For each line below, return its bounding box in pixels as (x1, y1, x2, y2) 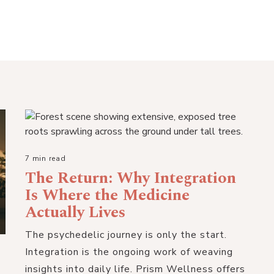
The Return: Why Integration (25, 165, 237, 190)
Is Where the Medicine (25, 182, 190, 207)
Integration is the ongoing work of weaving (25, 245, 234, 259)
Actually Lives (25, 199, 126, 224)
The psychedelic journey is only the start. (25, 228, 228, 242)
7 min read (25, 153, 66, 163)
